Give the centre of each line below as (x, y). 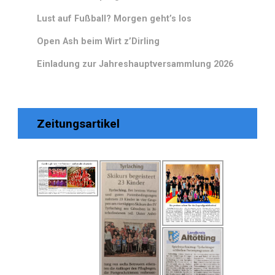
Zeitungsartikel (78, 123)
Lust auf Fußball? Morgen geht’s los (114, 19)
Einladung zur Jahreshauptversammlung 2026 (135, 64)
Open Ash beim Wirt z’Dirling (98, 42)
